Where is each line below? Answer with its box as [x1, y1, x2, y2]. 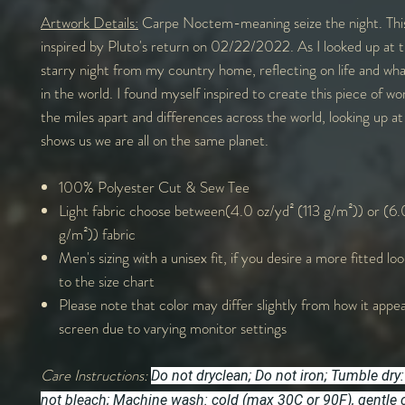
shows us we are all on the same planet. [41, 128, 268, 151]
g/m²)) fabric [59, 222, 136, 245]
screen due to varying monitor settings [59, 316, 287, 339]
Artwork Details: [41, 11, 138, 33]
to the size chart [59, 269, 155, 292]
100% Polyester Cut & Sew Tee [59, 175, 250, 198]
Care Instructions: [41, 363, 151, 386]
